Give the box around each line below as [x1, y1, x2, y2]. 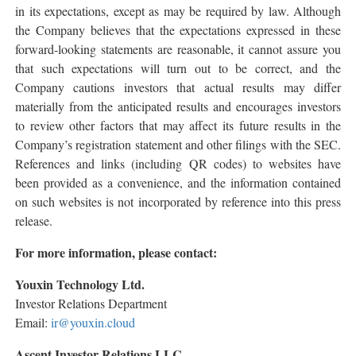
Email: [15, 313, 51, 331]
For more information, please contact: [15, 242, 217, 261]
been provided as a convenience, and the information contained [15, 173, 341, 191]
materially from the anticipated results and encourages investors [15, 97, 341, 114]
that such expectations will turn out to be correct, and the [15, 59, 341, 76]
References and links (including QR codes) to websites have [15, 154, 341, 172]
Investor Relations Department [15, 294, 167, 311]
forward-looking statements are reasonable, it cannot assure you [15, 40, 341, 57]
